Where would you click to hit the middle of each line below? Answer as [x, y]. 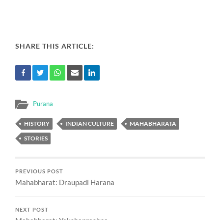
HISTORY [37, 124]
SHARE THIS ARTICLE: [55, 46]
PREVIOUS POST [40, 171]
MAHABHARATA [153, 124]
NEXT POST [32, 210]
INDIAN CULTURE [90, 124]
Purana [43, 104]
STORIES [36, 138]
